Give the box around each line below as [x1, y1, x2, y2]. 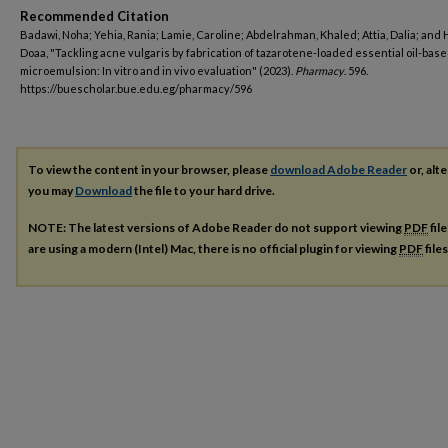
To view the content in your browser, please [28, 162, 270, 177]
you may [28, 183, 75, 198]
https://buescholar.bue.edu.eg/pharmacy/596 [20, 82, 252, 95]
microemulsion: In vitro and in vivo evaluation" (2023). [20, 64, 295, 77]
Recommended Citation [20, 8, 169, 24]
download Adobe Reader [270, 162, 407, 177]
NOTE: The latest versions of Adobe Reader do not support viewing [28, 219, 404, 235]
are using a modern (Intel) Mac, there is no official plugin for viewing [28, 240, 399, 256]
